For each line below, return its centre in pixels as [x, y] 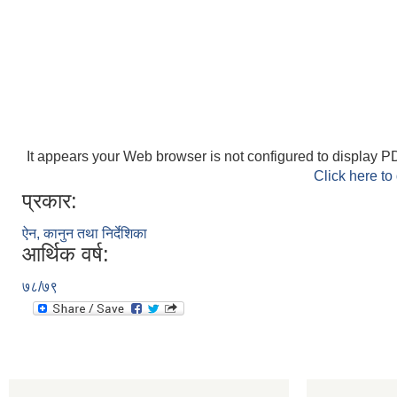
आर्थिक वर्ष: [66, 254]
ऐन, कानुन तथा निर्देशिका [85, 234]
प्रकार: [50, 201]
